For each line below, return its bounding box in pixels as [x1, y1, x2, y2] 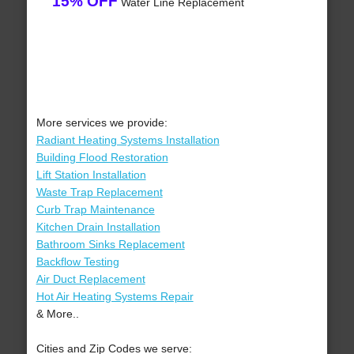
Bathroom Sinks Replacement [36, 238, 185, 251]
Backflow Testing [36, 255, 119, 269]
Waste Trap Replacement [36, 186, 163, 199]
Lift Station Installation [36, 168, 146, 182]
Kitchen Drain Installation [36, 220, 160, 234]
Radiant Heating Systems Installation [36, 134, 220, 147]
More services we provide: [36, 116, 168, 130]
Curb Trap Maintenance [36, 203, 155, 217]
